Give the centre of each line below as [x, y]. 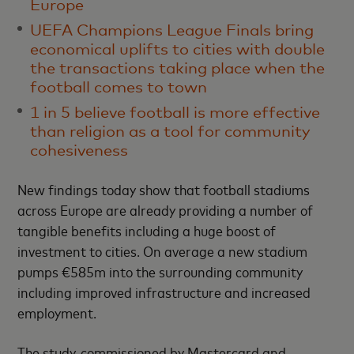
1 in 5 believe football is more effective [175, 112]
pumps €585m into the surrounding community [160, 271]
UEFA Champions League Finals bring [172, 30]
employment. [57, 312]
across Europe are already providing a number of [166, 209]
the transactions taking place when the [178, 68]
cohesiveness [79, 150]
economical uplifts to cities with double [178, 49]
